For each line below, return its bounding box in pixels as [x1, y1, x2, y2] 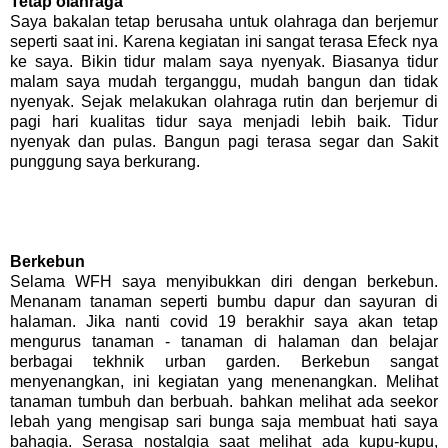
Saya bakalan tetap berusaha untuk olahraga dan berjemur [10, 13, 438, 31]
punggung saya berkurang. [10, 153, 204, 171]
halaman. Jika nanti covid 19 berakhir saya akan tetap [10, 313, 438, 331]
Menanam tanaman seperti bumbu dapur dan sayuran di [10, 293, 438, 311]
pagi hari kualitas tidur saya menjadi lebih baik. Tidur [10, 113, 438, 131]
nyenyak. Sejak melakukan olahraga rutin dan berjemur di [10, 93, 438, 111]
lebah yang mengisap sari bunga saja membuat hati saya [10, 413, 438, 431]
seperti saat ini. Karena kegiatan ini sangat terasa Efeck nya [10, 33, 438, 51]
